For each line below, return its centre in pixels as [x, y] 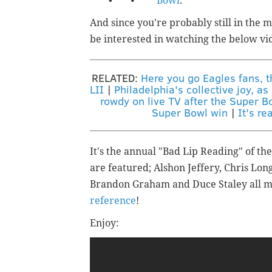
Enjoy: [104, 223]
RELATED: [116, 78]
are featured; [122, 168]
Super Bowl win [190, 113]
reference [113, 201]
